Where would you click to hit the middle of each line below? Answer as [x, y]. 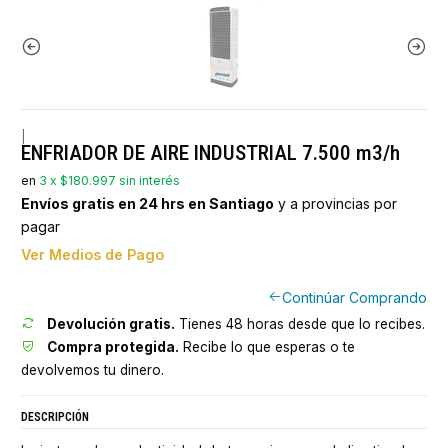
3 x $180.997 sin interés [109, 180]
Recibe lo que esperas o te [267, 346]
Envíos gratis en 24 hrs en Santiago [147, 203]
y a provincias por [335, 203]
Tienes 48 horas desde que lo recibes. [300, 323]
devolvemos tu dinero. [92, 369]
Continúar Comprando [354, 297]
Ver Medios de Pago [92, 254]
